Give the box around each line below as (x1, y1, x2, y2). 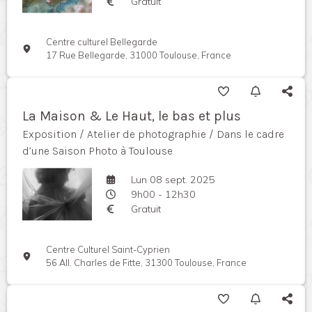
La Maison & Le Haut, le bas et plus (22, 108, 241, 125)
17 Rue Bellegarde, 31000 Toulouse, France (46, 49, 232, 61)
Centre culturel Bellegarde (46, 36, 158, 48)
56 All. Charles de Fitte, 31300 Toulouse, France (46, 257, 247, 269)
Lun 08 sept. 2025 (130, 173, 215, 186)
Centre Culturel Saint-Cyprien (46, 244, 171, 256)
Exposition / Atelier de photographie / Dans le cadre (22, 127, 284, 141)
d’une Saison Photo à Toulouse (22, 144, 173, 158)
